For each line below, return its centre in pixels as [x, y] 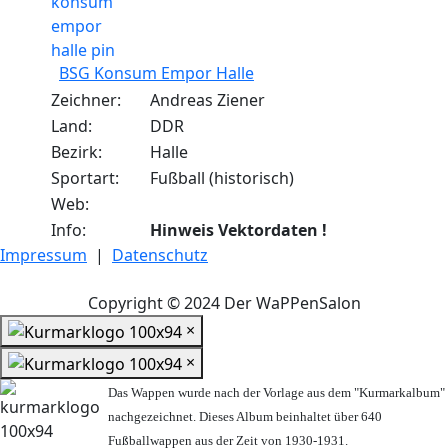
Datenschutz [160, 255]
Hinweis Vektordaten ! [238, 230]
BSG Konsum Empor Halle [156, 73]
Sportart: [85, 178]
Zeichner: [86, 100]
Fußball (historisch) [222, 178]
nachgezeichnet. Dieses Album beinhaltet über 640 [245, 416]
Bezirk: [76, 152]
